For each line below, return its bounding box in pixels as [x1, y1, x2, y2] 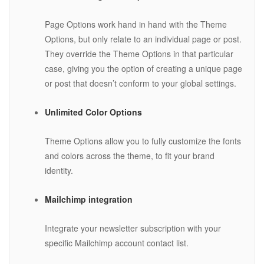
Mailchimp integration [45, 193, 133, 206]
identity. [45, 164, 73, 177]
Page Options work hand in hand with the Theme [45, 18, 227, 31]
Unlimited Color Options [45, 106, 142, 118]
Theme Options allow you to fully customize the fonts [45, 135, 241, 147]
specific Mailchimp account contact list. [45, 237, 189, 249]
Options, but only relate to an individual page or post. [45, 33, 242, 45]
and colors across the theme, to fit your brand [45, 150, 214, 162]
